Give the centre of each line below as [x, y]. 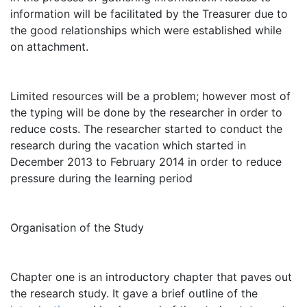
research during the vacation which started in [128, 145]
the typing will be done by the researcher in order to [146, 112]
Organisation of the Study [77, 228]
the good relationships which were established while [146, 30]
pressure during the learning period [101, 178]
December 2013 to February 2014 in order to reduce [146, 162]
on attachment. [49, 47]
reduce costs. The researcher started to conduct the [146, 129]
